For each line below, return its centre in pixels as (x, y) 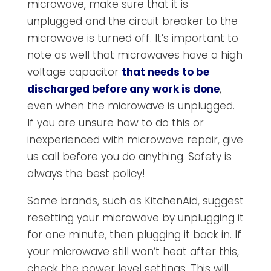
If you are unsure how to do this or (115, 122)
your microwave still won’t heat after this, (133, 251)
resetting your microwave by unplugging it (135, 217)
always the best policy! (86, 173)
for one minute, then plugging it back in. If (134, 234)
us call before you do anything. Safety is (129, 156)
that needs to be (165, 72)
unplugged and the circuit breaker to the (132, 21)
